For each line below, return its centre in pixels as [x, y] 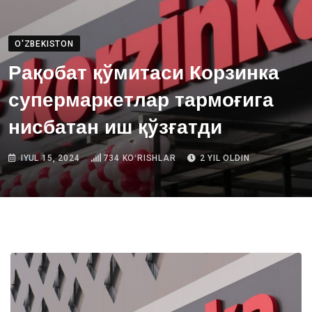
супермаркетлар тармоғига [141, 101]
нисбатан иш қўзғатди [115, 128]
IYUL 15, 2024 [50, 158]
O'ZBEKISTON [44, 44]
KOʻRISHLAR [148, 158]
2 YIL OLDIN [225, 158]
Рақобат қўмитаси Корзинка [144, 73]
